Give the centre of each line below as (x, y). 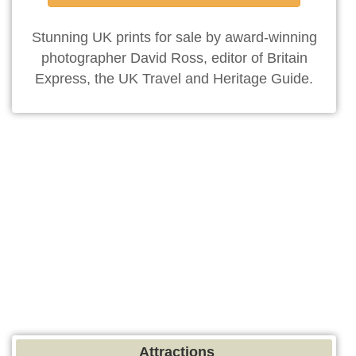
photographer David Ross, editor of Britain (174, 58)
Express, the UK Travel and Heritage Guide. (174, 79)
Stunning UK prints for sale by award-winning (174, 38)
